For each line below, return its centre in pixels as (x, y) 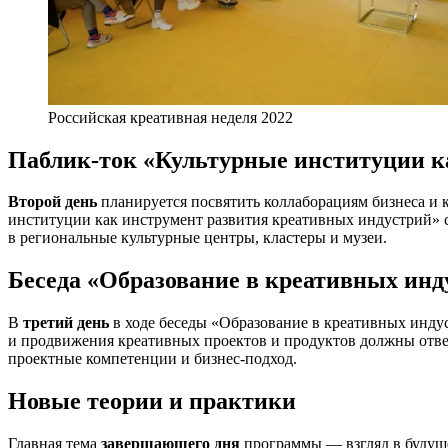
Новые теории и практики (152, 401)
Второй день (52, 202)
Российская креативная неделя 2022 (170, 117)
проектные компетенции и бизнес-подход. (152, 359)
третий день (66, 323)
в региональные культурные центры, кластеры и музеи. (197, 238)
